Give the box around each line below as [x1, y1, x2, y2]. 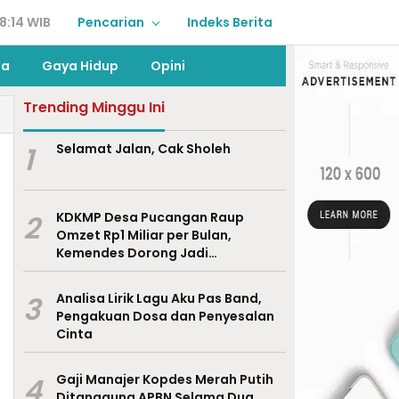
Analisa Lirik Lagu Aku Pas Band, [55, 289, 262, 307]
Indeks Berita [187, 13, 273, 31]
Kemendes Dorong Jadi [55, 244, 208, 262]
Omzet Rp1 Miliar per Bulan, [55, 226, 232, 244]
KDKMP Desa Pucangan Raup [55, 208, 244, 226]
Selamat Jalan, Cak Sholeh [55, 140, 231, 158]
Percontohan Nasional [55, 262, 203, 280]
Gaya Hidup [42, 57, 118, 75]
